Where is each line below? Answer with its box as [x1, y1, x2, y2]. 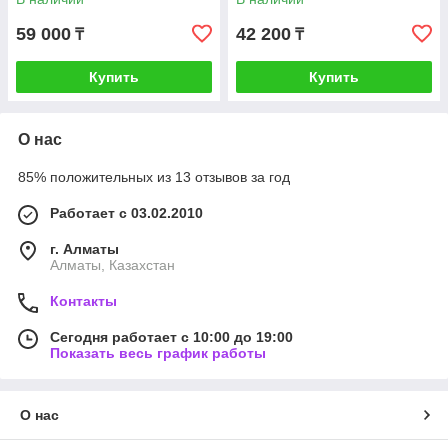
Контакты [50, 293, 117, 310]
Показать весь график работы [50, 345, 266, 362]
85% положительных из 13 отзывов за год [18, 169, 290, 186]
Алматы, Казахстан [50, 257, 175, 274]
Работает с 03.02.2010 [50, 205, 203, 222]
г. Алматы [50, 241, 119, 258]
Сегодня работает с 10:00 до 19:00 [50, 329, 293, 346]
